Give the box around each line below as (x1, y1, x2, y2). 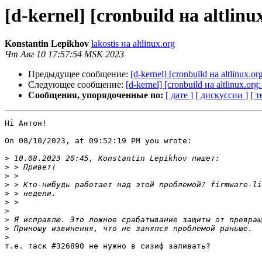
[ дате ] (166, 90, 193, 101)
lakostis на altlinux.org (91, 39, 175, 49)
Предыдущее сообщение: (28, 69, 130, 80)
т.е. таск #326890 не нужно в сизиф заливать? (5, 242, 211, 251)
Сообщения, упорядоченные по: (28, 90, 163, 101)
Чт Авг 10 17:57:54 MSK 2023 (5, 49, 124, 60)
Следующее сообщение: (28, 80, 126, 90)
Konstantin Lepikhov (5, 39, 89, 49)
